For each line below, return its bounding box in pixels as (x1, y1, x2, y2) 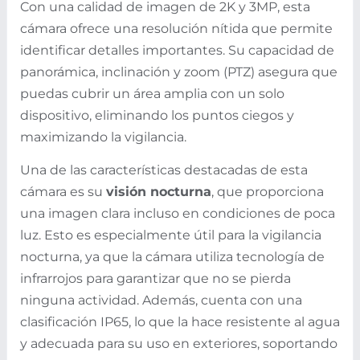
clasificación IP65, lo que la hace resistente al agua (20, 313, 340, 329)
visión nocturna (106, 183, 211, 199)
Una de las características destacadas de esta (20, 162, 308, 178)
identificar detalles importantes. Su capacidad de (20, 42, 334, 58)
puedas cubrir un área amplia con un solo (20, 85, 284, 101)
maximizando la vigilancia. (20, 129, 186, 145)
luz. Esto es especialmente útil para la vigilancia (20, 227, 321, 243)
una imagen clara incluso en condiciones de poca (20, 205, 335, 221)
